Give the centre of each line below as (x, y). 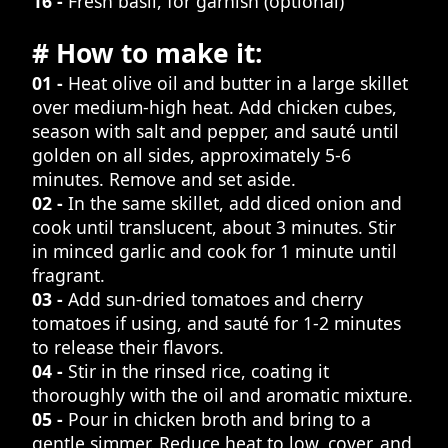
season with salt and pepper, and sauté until (215, 130)
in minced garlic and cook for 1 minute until (214, 250)
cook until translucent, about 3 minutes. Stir (214, 226)
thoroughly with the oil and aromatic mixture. (222, 394)
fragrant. (68, 274)
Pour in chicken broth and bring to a (219, 418)
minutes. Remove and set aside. (164, 178)
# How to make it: (147, 52)
